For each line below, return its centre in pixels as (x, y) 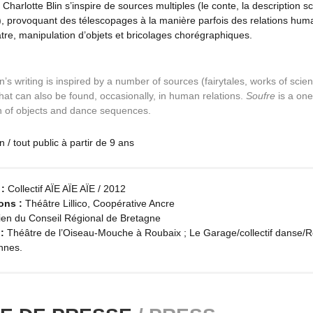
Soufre (261, 96)
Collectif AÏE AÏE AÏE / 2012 (65, 188)
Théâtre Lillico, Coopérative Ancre (99, 203)
